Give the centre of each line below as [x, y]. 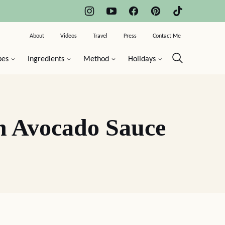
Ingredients [46, 59]
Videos [69, 36]
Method [96, 59]
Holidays [142, 59]
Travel [100, 36]
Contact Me [167, 36]
